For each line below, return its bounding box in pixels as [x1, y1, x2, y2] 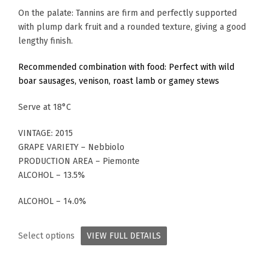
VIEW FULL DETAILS [87, 231, 161, 242]
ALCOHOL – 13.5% [18, 170, 85, 181]
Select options [18, 231, 75, 242]
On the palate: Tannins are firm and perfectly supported [18, 8, 237, 19]
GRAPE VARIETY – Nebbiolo [18, 142, 124, 153]
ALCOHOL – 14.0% [18, 196, 86, 207]
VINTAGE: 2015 [18, 128, 73, 139]
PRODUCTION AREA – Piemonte [18, 156, 140, 167]
